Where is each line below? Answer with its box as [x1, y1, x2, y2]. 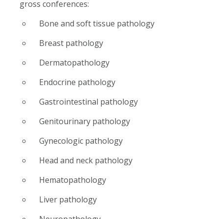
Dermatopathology [39, 57, 109, 68]
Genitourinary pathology [39, 115, 130, 127]
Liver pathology [39, 194, 97, 205]
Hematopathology [39, 174, 106, 185]
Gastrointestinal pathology [39, 96, 138, 107]
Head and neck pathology [39, 154, 132, 166]
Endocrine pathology [39, 76, 115, 88]
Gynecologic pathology [39, 135, 123, 146]
